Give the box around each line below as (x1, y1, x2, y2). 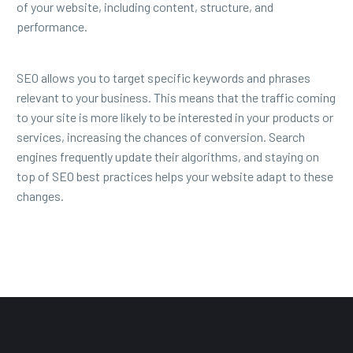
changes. (17, 188, 64, 204)
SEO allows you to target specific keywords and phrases (17, 70, 310, 86)
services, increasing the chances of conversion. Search (17, 129, 305, 145)
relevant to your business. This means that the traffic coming (17, 90, 336, 106)
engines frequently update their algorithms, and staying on (17, 149, 319, 165)
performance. (17, 18, 87, 34)
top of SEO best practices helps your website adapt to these (17, 169, 333, 184)
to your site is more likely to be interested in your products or (17, 110, 333, 125)
